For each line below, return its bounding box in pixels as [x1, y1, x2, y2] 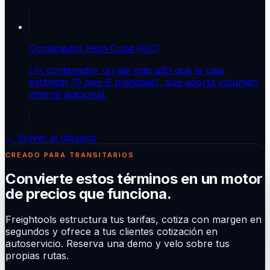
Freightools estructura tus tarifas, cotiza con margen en [5, 213, 262, 225]
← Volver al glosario [5, 131, 97, 143]
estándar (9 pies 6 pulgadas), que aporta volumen [29, 75, 258, 88]
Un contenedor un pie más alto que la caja [29, 63, 224, 76]
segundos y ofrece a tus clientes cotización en [5, 225, 218, 237]
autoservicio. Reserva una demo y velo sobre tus [5, 237, 230, 250]
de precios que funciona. [5, 184, 172, 202]
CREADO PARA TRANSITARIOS [5, 150, 135, 159]
